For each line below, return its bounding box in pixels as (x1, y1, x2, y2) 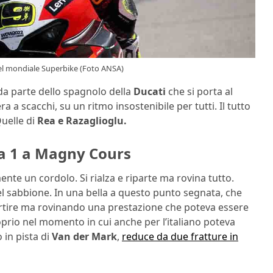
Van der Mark (52, 229, 117, 243)
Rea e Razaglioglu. (37, 114, 127, 128)
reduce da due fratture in (122, 229, 238, 243)
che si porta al (166, 85, 233, 99)
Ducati (133, 85, 166, 99)
